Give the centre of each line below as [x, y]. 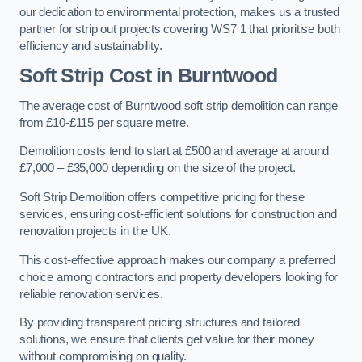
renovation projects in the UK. [95, 231]
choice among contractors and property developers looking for [179, 277]
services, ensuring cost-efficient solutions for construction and [178, 214]
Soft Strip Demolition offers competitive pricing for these [162, 197]
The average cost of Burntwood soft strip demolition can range [179, 105]
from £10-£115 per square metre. [104, 122]
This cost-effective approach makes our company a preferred [177, 260]
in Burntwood [214, 76]
